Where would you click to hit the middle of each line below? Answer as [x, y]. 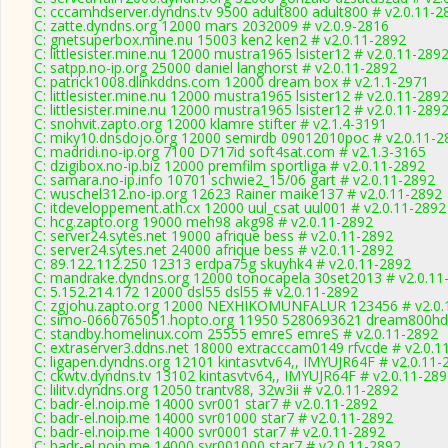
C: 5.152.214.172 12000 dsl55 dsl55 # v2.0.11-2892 [196, 291]
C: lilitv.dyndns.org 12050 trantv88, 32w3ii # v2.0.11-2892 [216, 389]
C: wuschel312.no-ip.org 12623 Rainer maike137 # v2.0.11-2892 [238, 193]
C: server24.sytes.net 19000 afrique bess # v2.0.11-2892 [213, 235]
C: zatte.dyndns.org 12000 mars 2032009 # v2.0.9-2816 [211, 25]
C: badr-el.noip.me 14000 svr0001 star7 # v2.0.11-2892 [209, 431]
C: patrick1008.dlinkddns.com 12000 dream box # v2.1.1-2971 [231, 81]
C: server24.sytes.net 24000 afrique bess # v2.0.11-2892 [213, 249]
